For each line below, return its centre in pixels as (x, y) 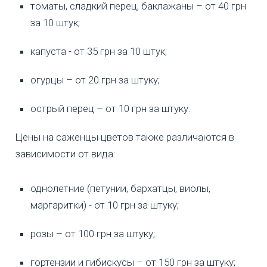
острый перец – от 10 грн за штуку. (111, 109)
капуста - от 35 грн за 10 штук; (99, 52)
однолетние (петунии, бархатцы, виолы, (120, 189)
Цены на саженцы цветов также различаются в (125, 137)
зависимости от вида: (66, 154)
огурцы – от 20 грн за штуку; (95, 80)
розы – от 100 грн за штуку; (93, 234)
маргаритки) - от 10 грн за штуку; (105, 205)
